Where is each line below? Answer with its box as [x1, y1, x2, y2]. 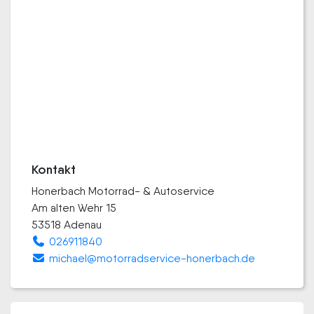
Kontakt [32, 162, 76, 177]
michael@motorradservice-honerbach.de [49, 252, 255, 265]
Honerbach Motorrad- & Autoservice [32, 184, 214, 198]
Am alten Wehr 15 [32, 201, 116, 214]
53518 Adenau [32, 218, 102, 231]
